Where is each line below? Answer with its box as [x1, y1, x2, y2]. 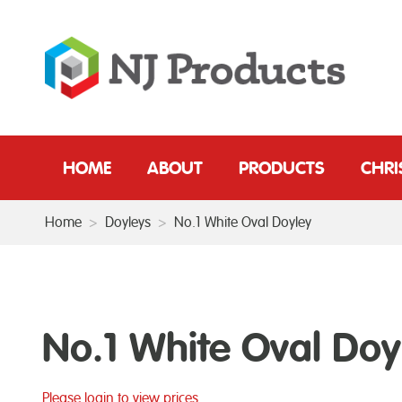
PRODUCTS [239, 156, 325, 179]
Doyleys [105, 214, 151, 231]
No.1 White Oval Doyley [174, 214, 311, 231]
